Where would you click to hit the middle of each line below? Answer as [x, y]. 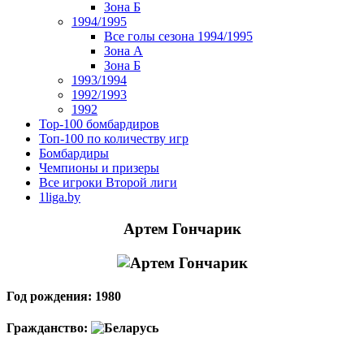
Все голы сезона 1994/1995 [178, 36]
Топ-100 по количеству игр [114, 139]
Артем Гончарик [182, 228]
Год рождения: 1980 [64, 296]
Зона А [123, 51]
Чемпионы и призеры [99, 168]
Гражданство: [49, 328]
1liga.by [60, 197]
